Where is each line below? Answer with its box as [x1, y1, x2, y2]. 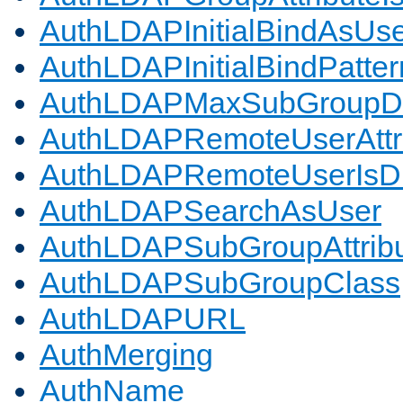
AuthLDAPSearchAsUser [40, 193, 381, 228]
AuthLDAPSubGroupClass [40, 265, 400, 300]
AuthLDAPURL [40, 301, 246, 336]
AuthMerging [40, 337, 213, 372]
